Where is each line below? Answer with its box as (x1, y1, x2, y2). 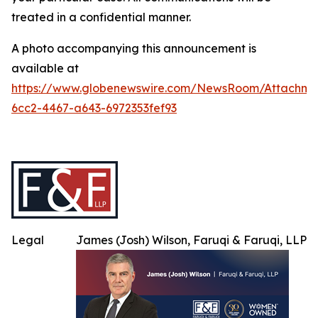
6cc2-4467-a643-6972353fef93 (11, 101, 177, 116)
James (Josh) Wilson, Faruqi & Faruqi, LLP (76, 233, 307, 248)
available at (11, 61, 79, 76)
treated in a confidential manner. (11, 10, 191, 25)
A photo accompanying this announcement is (11, 41, 256, 56)
